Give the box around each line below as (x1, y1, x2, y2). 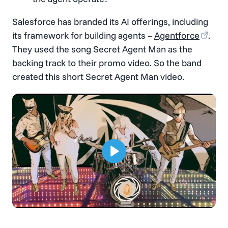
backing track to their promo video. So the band (12, 57, 202, 69)
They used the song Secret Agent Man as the (12, 43, 192, 55)
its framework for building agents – (12, 30, 154, 42)
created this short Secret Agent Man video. (12, 71, 184, 83)
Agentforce (154, 30, 199, 42)
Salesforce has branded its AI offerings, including (12, 16, 208, 28)
